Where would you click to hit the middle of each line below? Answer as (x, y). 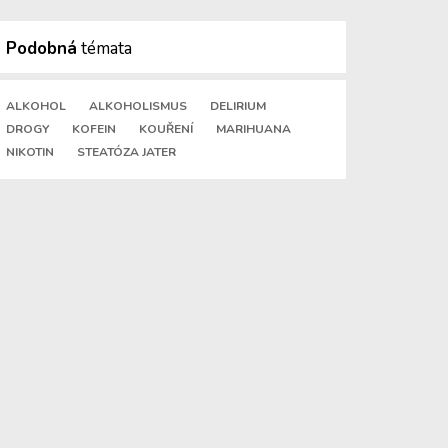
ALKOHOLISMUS (138, 106)
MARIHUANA (253, 129)
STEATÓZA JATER (126, 152)
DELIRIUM (238, 106)
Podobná (41, 48)
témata (104, 48)
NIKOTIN (30, 152)
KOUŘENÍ (166, 129)
